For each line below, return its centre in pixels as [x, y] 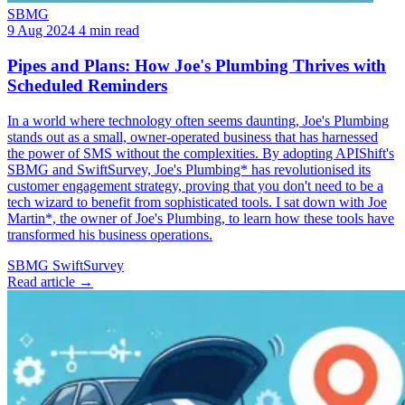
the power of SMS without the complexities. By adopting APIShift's [201, 153]
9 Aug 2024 [41, 31]
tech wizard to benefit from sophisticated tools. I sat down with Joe [197, 202]
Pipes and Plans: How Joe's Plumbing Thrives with [197, 65]
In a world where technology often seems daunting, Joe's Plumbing [198, 120]
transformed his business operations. [110, 234]
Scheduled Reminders [87, 85]
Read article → [50, 281]
